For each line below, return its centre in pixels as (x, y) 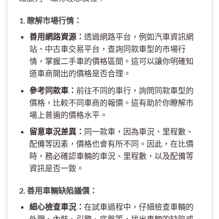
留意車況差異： (56, 131)
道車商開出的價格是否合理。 (80, 73)
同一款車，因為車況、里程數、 (139, 131)
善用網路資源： (56, 37)
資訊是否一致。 (56, 168)
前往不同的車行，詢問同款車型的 (135, 90)
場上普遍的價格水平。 (68, 114)
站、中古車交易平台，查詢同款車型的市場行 (107, 49)
